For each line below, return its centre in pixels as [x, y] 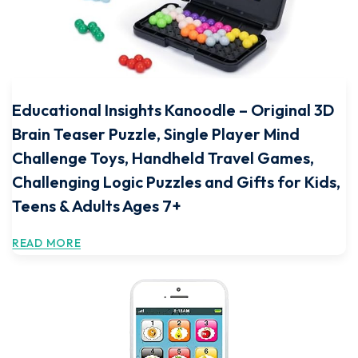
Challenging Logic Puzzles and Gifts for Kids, [176, 182]
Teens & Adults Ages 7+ [97, 206]
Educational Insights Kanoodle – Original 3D [173, 110]
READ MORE [47, 243]
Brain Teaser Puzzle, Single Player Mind [156, 134]
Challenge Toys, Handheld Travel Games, [163, 158]
